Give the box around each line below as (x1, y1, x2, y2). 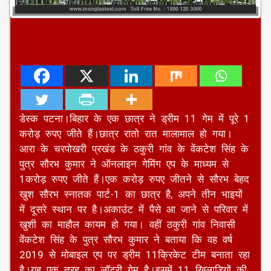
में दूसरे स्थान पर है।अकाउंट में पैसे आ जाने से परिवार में (19, 203, 248, 216)
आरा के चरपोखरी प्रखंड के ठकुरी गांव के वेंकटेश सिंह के (19, 143, 249, 155)
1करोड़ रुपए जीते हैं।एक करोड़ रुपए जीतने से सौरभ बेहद (19, 173, 249, 186)
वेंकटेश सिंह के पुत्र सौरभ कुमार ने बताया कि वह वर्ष (19, 233, 232, 246)
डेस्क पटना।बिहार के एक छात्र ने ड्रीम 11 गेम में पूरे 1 (19, 113, 250, 125)
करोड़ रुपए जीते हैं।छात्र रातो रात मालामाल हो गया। (19, 128, 232, 140)
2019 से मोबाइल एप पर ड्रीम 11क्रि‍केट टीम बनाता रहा (19, 249, 250, 261)
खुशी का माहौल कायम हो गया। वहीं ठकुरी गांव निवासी (19, 218, 235, 231)
